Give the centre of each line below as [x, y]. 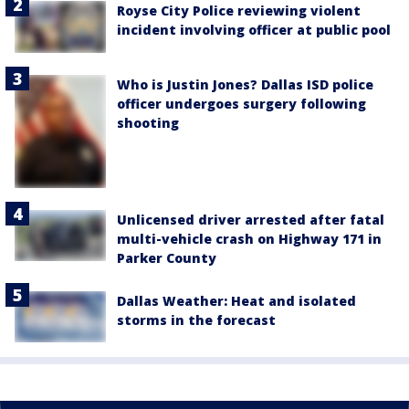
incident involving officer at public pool [254, 30]
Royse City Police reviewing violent [239, 11]
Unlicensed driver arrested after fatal [251, 219]
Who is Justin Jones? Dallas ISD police [245, 84]
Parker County [167, 257]
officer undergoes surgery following [241, 103]
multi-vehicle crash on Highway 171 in [249, 238]
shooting [148, 122]
